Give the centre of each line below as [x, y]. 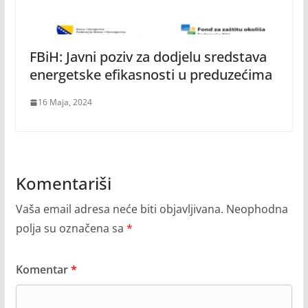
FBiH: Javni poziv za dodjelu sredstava [148, 57]
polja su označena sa [71, 229]
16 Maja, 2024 [65, 102]
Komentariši [63, 184]
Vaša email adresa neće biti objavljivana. [119, 209]
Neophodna [257, 209]
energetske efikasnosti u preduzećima [151, 75]
